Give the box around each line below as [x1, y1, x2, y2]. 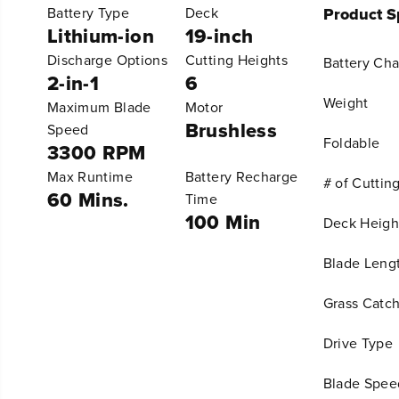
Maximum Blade [47, 96, 151, 118]
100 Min [184, 207, 261, 237]
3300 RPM [47, 137, 146, 167]
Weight [322, 92, 369, 113]
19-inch [184, 20, 254, 51]
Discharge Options [47, 49, 167, 70]
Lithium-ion [47, 20, 154, 51]
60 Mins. [47, 184, 129, 215]
